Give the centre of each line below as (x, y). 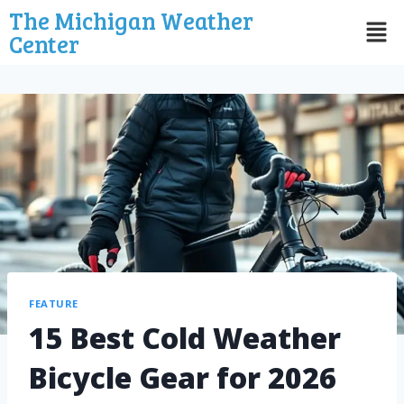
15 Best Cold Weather (185, 338)
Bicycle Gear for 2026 (183, 378)
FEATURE (54, 303)
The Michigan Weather (131, 20)
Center (44, 44)
